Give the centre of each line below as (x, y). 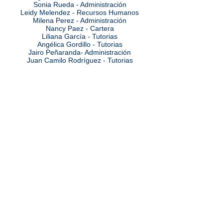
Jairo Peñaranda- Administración (80, 52)
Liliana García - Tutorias (80, 36)
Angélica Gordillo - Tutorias (80, 44)
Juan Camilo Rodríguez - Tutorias (80, 60)
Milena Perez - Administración (80, 20)
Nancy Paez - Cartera (80, 28)
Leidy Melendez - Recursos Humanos (80, 12)
